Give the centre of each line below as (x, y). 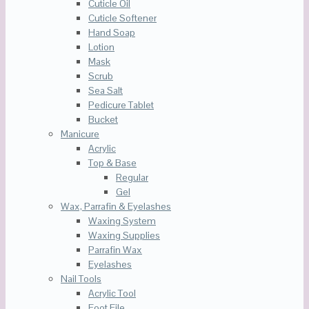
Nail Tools (81, 279)
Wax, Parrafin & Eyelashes (116, 207)
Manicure (80, 134)
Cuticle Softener (122, 18)
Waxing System (122, 221)
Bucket (103, 120)
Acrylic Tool (112, 293)
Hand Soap (112, 33)
